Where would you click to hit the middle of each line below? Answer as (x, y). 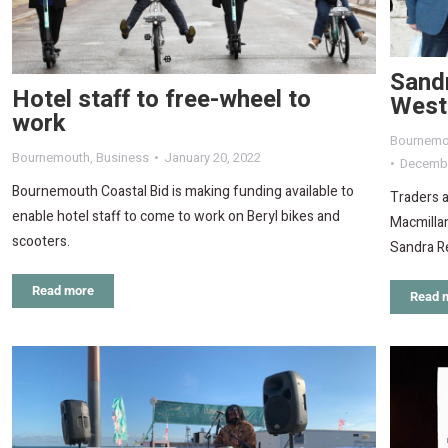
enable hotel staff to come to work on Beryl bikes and (176, 217)
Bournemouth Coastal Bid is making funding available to (183, 192)
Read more (63, 291)
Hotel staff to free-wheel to (161, 100)
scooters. (41, 242)
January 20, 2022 (212, 158)
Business (122, 158)
